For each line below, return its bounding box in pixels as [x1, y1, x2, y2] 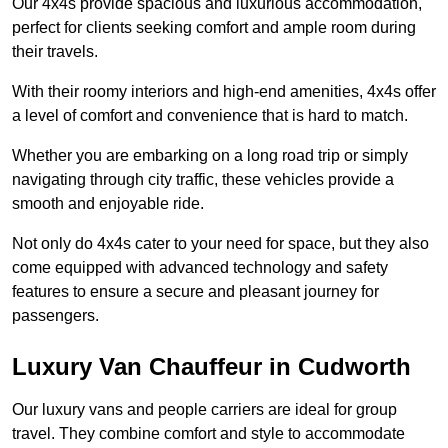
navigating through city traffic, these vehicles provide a [12, 170, 394, 188]
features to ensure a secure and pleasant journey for [12, 282, 379, 300]
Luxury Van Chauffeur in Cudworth [12, 352, 411, 380]
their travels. [12, 42, 98, 60]
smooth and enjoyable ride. [12, 194, 204, 212]
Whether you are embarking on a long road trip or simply [12, 146, 408, 164]
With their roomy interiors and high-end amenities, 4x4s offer [12, 82, 436, 100]
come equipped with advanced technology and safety [12, 258, 388, 276]
